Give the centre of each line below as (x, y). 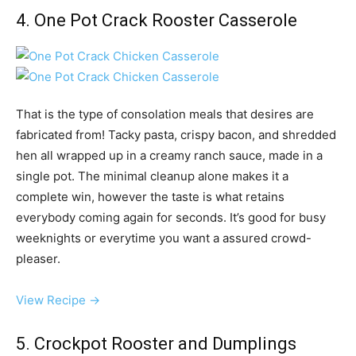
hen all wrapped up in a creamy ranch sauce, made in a (169, 156)
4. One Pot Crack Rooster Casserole (157, 21)
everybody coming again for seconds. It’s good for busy (171, 218)
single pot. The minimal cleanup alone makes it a (152, 176)
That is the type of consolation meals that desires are (165, 114)
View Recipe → (58, 300)
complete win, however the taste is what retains (150, 197)
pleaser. (38, 259)
